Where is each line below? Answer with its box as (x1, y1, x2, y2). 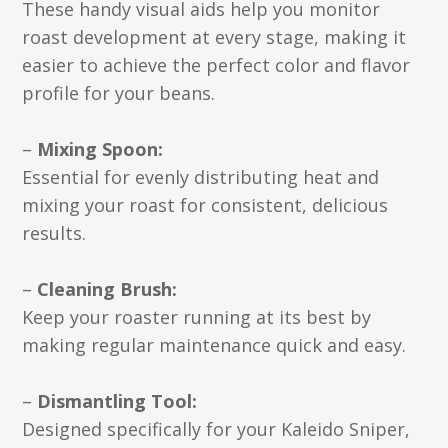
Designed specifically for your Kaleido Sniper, (22, 417, 411, 441)
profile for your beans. (22, 81, 216, 105)
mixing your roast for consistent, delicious (22, 193, 389, 217)
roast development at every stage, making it (22, 25, 407, 49)
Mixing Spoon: (37, 137, 164, 161)
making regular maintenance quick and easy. (22, 333, 407, 357)
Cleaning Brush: (37, 277, 178, 301)
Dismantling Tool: (37, 389, 198, 413)
